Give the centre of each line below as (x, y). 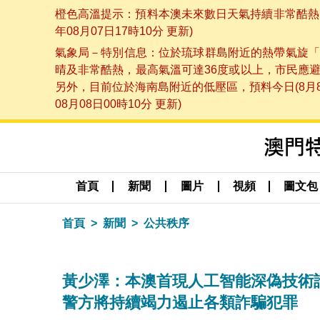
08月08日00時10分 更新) (118, 104)
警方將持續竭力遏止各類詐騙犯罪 (180, 302)
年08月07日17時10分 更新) (124, 31)
